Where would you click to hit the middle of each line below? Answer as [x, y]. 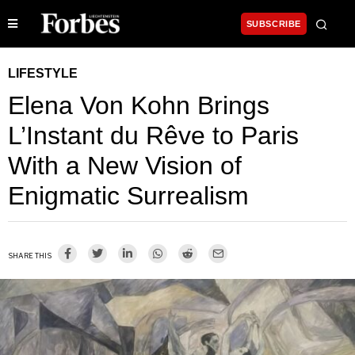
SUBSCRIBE [273, 24]
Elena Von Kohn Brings [139, 106]
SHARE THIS [30, 256]
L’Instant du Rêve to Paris [153, 136]
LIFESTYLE [43, 74]
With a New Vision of [125, 166]
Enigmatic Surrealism [128, 196]
